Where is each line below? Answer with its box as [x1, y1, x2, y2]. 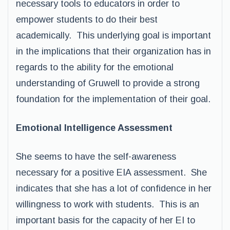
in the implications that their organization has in [16, 46, 211, 56]
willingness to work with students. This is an [16, 199, 199, 209]
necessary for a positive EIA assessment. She [16, 167, 207, 178]
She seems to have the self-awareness [16, 151, 176, 162]
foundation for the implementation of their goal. [16, 94, 210, 104]
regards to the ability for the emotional [16, 62, 174, 72]
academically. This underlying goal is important [16, 30, 211, 41]
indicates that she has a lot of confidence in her [16, 183, 212, 194]
